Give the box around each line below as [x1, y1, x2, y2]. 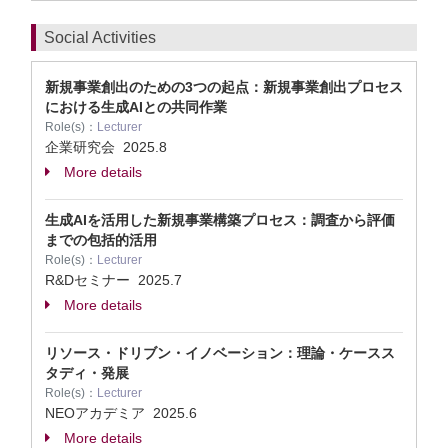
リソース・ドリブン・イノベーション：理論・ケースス [45, 345, 395, 361]
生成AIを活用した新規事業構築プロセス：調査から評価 [45, 212, 395, 228]
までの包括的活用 [45, 232, 157, 248]
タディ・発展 [45, 365, 129, 381]
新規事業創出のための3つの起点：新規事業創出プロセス [45, 79, 403, 95]
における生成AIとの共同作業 [45, 99, 227, 115]
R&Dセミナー [45, 272, 138, 288]
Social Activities [44, 29, 156, 46]
